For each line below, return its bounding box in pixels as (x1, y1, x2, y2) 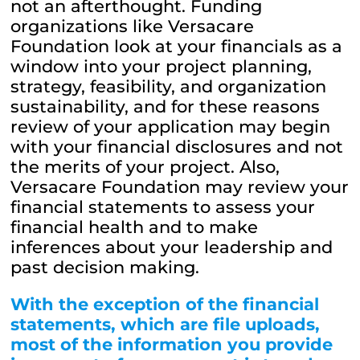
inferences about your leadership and (10, 237, 333, 258)
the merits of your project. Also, (10, 157, 280, 178)
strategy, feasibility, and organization (10, 76, 327, 97)
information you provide (112, 334, 333, 355)
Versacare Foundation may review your (10, 177, 350, 198)
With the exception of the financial (10, 294, 320, 315)
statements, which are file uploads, (10, 314, 321, 335)
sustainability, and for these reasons (10, 96, 321, 117)
